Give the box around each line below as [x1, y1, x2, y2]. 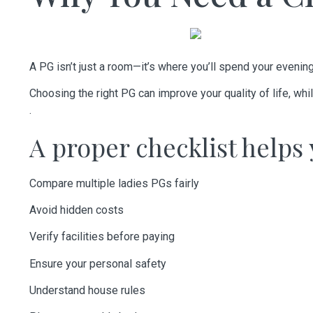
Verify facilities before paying [29, 230, 175, 244]
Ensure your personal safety [29, 256, 166, 270]
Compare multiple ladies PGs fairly [29, 176, 199, 190]
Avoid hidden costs [29, 203, 124, 217]
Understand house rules [29, 284, 145, 298]
